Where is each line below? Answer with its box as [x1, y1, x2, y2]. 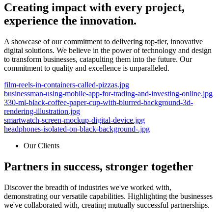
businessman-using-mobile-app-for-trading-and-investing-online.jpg [4, 89, 213, 98]
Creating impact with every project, [4, 1, 185, 14]
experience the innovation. [4, 14, 137, 27]
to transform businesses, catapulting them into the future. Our [4, 55, 192, 64]
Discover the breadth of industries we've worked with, [4, 183, 171, 192]
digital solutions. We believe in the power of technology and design [4, 46, 212, 55]
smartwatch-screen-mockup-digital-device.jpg [4, 116, 145, 125]
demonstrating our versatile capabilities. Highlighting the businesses [4, 192, 213, 201]
